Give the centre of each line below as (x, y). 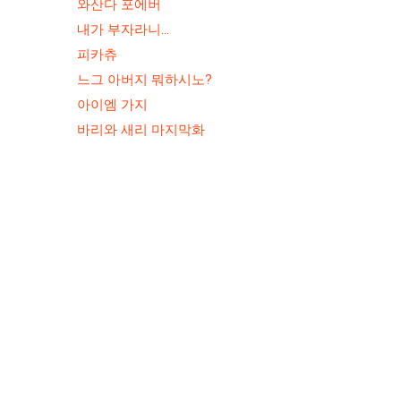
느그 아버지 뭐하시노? (145, 80)
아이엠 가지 (112, 105)
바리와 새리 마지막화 (141, 130)
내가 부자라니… (123, 30)
